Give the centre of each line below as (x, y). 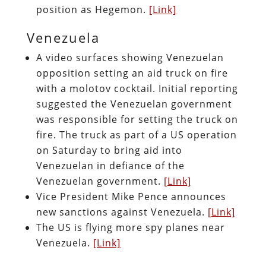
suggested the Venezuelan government (134, 104)
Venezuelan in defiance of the (110, 165)
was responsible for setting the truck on (137, 119)
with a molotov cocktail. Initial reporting (137, 88)
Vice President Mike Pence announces (131, 196)
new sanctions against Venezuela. (122, 212)
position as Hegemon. (92, 9)
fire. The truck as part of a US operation (136, 134)
